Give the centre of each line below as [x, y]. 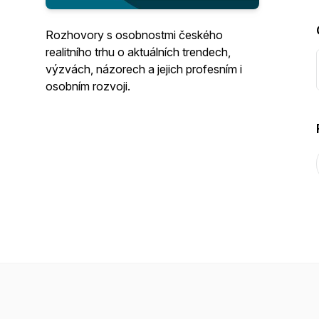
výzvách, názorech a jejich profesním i [144, 69]
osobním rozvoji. [88, 86]
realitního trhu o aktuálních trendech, [138, 52]
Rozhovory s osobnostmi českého [134, 35]
